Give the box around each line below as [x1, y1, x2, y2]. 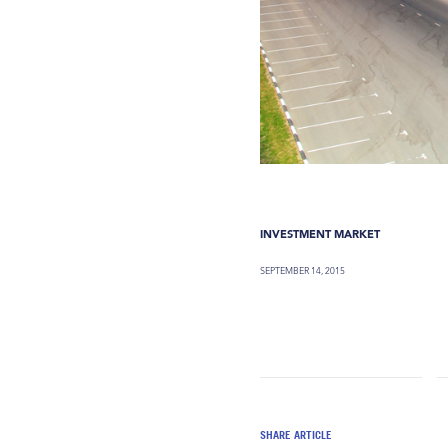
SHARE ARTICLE [260, 428, 333, 441]
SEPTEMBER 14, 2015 [260, 263, 346, 277]
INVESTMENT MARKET [260, 226, 381, 241]
